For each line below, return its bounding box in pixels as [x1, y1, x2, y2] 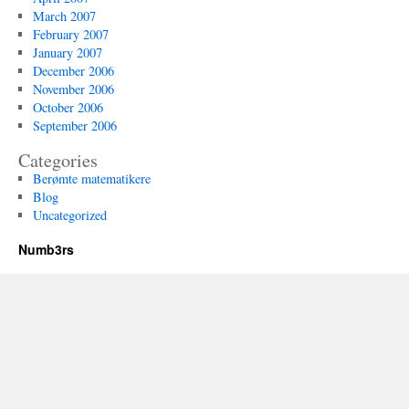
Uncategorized [32, 206, 107, 224]
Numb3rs [18, 240, 74, 258]
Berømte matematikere [32, 170, 151, 187]
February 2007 [32, 26, 109, 43]
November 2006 [32, 80, 114, 98]
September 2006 [32, 117, 117, 134]
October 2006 [32, 99, 103, 116]
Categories [18, 148, 98, 173]
